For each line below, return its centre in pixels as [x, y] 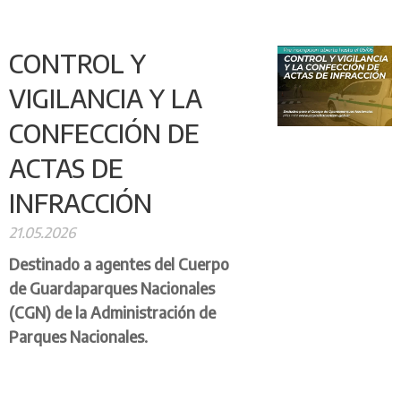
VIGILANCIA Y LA [106, 98]
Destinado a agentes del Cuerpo [119, 264]
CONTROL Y [77, 63]
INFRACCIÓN [81, 203]
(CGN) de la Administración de [112, 312]
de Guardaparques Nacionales [112, 288]
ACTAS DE [66, 168]
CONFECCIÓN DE [104, 133]
